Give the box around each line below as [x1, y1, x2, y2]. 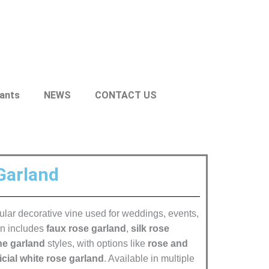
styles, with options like [45, 238, 148, 249]
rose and [148, 238, 188, 249]
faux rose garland [46, 223, 126, 234]
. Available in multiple [104, 253, 195, 264]
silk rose [131, 223, 169, 234]
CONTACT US [94, 89, 157, 101]
